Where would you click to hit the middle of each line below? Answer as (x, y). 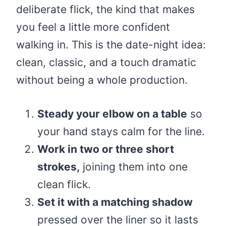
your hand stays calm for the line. (121, 132)
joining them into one (134, 167)
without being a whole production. (102, 80)
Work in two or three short (106, 149)
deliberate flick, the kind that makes (105, 10)
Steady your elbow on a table (112, 114)
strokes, (59, 167)
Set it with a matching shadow (115, 202)
